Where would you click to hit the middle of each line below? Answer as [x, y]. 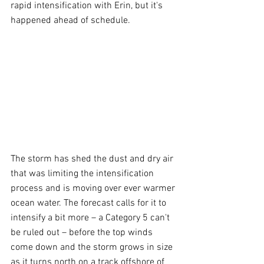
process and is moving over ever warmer [94, 188]
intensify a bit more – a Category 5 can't [91, 218]
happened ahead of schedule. [70, 21]
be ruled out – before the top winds [83, 232]
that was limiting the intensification [83, 174]
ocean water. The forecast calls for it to [90, 203]
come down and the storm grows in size [93, 247]
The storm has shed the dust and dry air [93, 159]
